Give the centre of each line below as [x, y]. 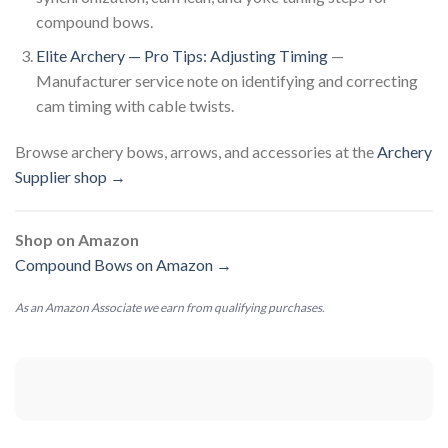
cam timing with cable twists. [134, 106]
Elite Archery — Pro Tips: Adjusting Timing [181, 56]
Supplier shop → [70, 177]
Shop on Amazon [77, 239]
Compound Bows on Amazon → [123, 264]
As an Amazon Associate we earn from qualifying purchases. [170, 307]
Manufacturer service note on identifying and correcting [226, 81]
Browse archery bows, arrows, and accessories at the [196, 152]
